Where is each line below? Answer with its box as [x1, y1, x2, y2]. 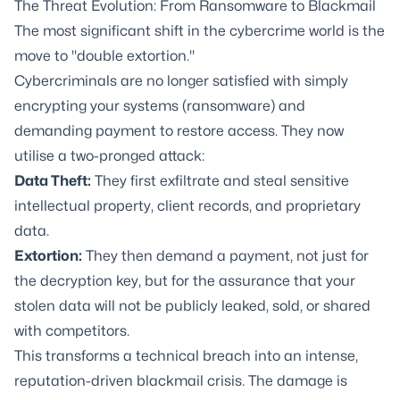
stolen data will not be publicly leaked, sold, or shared [14, 297, 371, 314]
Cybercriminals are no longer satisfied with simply [14, 72, 348, 89]
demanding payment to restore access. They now [14, 122, 344, 139]
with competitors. [14, 322, 129, 339]
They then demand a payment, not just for [82, 247, 369, 264]
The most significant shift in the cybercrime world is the [14, 22, 385, 39]
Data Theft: [14, 172, 91, 189]
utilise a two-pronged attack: [14, 147, 204, 164]
